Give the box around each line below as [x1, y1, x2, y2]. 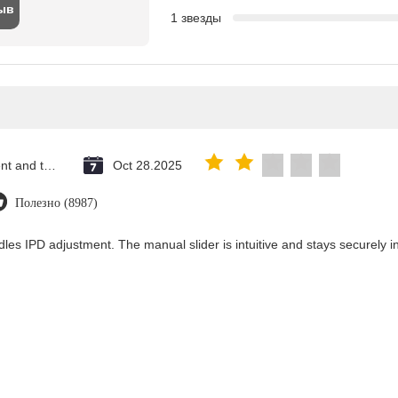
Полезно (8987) [15, 195, 98, 210]
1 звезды [171, 10, 221, 25]
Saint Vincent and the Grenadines [44, 157, 56, 172]
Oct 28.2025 [113, 157, 182, 172]
